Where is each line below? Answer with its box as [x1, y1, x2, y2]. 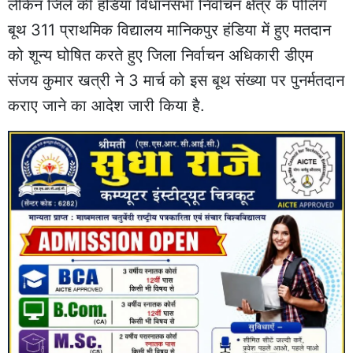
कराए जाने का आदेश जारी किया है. [8, 96, 205, 116]
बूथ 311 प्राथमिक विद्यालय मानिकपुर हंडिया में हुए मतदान [8, 20, 331, 40]
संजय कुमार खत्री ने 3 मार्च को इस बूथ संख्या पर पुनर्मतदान [8, 71, 344, 91]
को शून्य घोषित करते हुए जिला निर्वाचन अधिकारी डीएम [8, 46, 313, 65]
